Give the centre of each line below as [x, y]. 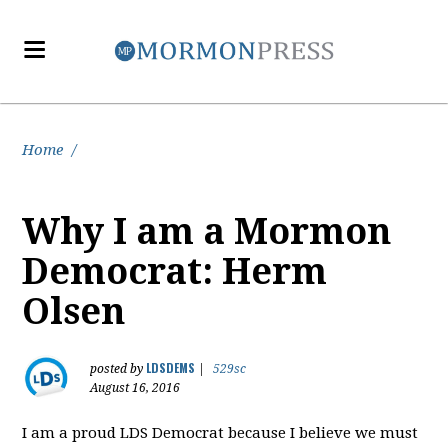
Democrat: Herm [175, 271]
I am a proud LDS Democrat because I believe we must [220, 433]
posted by [118, 369]
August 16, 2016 [135, 388]
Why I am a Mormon [207, 231]
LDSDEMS [171, 367]
